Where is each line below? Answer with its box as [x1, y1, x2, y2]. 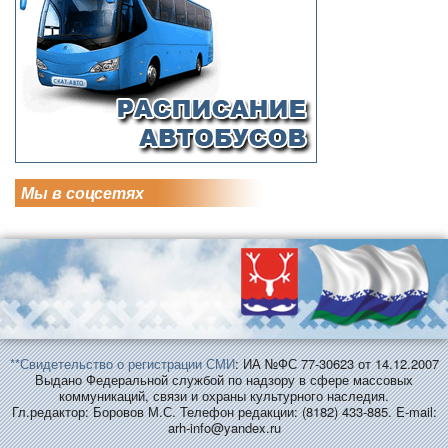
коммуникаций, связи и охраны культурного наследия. [59, 385, 389, 405]
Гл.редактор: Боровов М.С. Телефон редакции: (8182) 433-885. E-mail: [11, 401, 437, 421]
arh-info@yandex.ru [167, 417, 281, 437]
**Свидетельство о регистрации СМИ [9, 353, 235, 373]
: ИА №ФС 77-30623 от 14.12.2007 [234, 353, 439, 373]
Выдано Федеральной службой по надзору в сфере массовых [35, 369, 413, 389]
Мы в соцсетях [21, 180, 144, 204]
